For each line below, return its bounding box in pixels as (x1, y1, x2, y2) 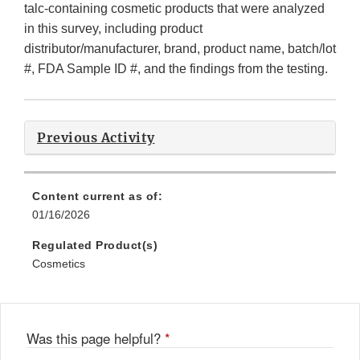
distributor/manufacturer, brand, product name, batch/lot (24, 42, 336, 56)
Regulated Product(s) (32, 239, 157, 252)
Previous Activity (37, 129, 155, 146)
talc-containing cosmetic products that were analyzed (24, 2, 325, 16)
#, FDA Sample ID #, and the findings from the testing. (24, 62, 328, 76)
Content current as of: (32, 190, 162, 203)
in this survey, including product (24, 22, 202, 36)
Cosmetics (32, 257, 85, 271)
